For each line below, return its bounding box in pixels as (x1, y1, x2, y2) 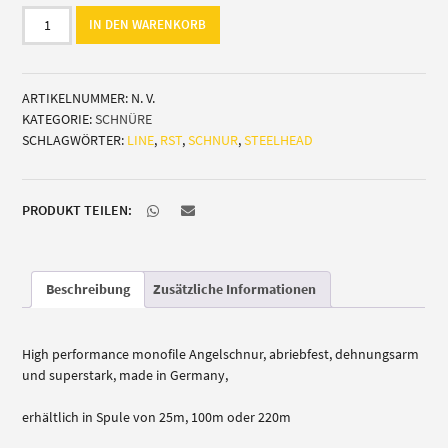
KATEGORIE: (22, 109, 96, 128)
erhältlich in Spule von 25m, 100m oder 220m (22, 408, 292, 427)
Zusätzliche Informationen (153, 279, 317, 298)
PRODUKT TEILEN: (22, 200, 133, 219)
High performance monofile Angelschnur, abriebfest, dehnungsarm (22, 345, 420, 364)
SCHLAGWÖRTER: (22, 130, 128, 149)
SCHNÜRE (95, 109, 153, 128)
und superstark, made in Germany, (22, 366, 229, 385)
